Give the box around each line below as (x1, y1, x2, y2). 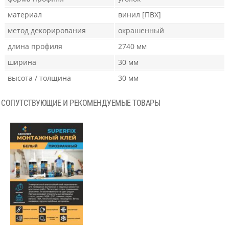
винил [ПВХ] (118, 10, 161, 20)
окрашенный (118, 26, 164, 36)
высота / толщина (8, 73, 71, 83)
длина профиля (8, 41, 62, 52)
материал (8, 10, 42, 20)
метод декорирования (8, 26, 86, 36)
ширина (8, 57, 36, 67)
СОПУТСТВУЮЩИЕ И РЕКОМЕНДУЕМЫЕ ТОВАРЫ (1, 98, 160, 108)
